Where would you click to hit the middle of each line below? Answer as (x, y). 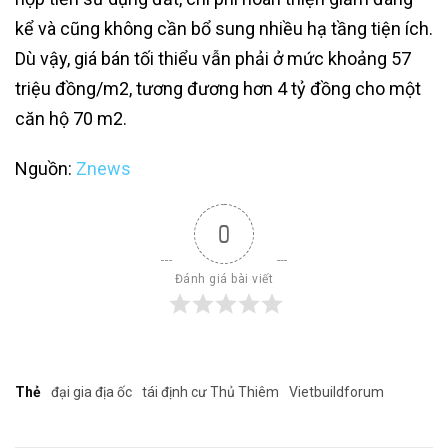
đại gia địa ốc (91, 391)
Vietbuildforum (336, 391)
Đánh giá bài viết (224, 278)
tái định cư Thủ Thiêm (210, 391)
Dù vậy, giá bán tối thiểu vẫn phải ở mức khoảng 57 (213, 58)
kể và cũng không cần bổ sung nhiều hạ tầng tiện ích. (224, 28)
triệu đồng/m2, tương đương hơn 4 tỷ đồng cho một (218, 88)
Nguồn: (45, 168)
